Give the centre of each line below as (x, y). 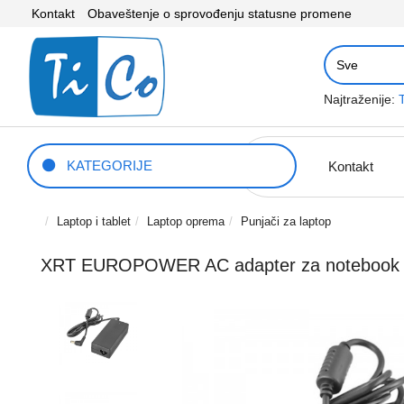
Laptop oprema (186, 221)
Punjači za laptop (286, 221)
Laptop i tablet (94, 221)
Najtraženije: (359, 100)
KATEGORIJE (104, 165)
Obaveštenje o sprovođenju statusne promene (220, 14)
